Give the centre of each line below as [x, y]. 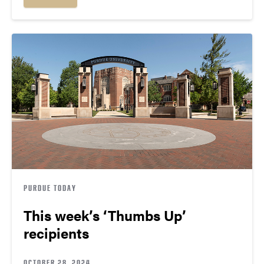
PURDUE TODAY [50, 187]
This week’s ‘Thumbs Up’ [105, 215]
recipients [56, 232]
